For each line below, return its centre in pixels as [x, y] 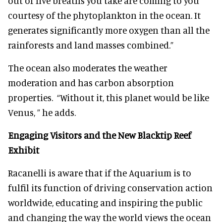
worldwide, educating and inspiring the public [105, 202]
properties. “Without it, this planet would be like [109, 97]
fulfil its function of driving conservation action [110, 187]
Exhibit [24, 150]
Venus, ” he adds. [42, 112]
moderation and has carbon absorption [91, 82]
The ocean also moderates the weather [88, 67]
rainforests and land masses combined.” [91, 45]
